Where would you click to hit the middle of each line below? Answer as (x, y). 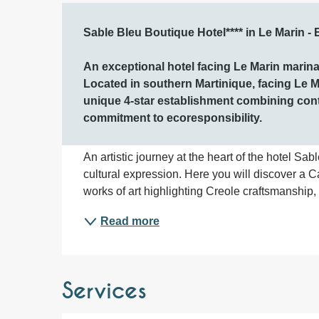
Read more (130, 221)
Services (105, 291)
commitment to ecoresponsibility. (173, 117)
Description (151, 27)
